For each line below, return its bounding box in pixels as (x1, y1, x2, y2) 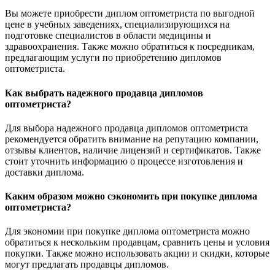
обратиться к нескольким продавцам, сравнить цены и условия (5, 237, 269, 248)
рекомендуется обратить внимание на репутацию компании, (5, 133, 258, 144)
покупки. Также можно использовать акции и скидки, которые (5, 248, 269, 259)
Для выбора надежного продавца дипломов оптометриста (5, 122, 248, 133)
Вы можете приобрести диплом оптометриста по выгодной (5, 8, 255, 19)
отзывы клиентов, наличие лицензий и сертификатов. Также (5, 144, 261, 155)
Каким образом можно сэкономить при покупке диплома (5, 191, 257, 202)
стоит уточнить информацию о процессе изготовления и (5, 155, 243, 166)
